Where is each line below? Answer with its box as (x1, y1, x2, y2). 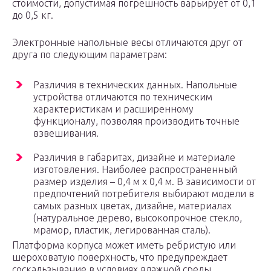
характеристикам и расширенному (33, 103, 194, 115)
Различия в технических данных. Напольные (33, 79, 237, 91)
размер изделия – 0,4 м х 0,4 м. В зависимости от (33, 176, 256, 188)
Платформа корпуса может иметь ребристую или (12, 240, 236, 251)
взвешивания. (33, 128, 99, 139)
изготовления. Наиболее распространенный (33, 164, 237, 175)
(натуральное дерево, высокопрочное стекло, (33, 212, 242, 224)
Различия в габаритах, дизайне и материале (33, 152, 235, 163)
